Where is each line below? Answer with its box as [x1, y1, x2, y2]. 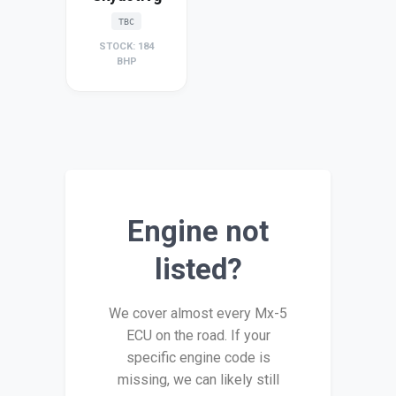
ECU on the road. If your [126, 326, 270, 344]
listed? [154, 251, 242, 286]
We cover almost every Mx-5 [109, 304, 287, 322]
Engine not [127, 213, 269, 248]
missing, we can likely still [117, 370, 279, 388]
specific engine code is [126, 348, 270, 366]
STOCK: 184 [99, 40, 154, 52]
